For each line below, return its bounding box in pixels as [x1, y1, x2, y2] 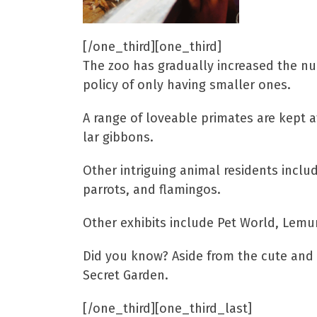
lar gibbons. [83, 129, 154, 145]
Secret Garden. [83, 267, 168, 283]
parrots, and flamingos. [83, 182, 221, 197]
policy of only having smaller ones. [83, 77, 291, 93]
